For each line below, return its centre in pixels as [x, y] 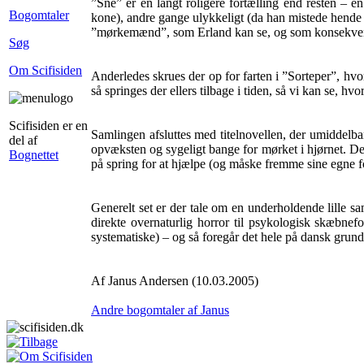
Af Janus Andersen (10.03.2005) [175, 281]
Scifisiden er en [48, 126]
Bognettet [34, 155]
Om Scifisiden [45, 70]
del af [23, 140]
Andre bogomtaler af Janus [160, 310]
